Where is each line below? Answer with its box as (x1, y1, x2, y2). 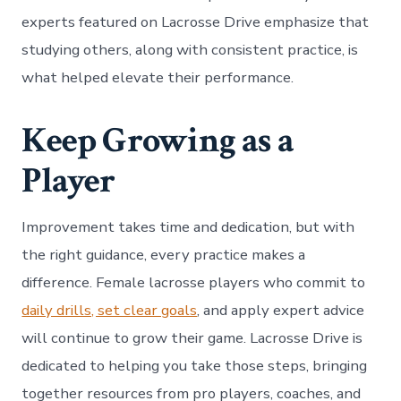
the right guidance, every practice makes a (21, 243, 306, 265)
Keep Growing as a (21, 116, 294, 164)
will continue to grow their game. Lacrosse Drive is (21, 327, 363, 348)
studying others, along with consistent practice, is (21, 38, 359, 60)
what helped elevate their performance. (21, 66, 294, 88)
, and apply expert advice (197, 299, 365, 320)
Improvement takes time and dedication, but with (21, 216, 355, 237)
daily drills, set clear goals (21, 299, 198, 320)
